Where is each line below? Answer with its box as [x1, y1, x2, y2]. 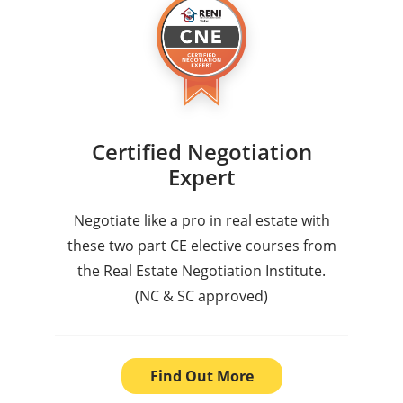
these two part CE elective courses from [67, 236, 336, 256]
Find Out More [149, 366, 254, 387]
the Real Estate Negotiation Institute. [77, 261, 326, 282]
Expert [167, 162, 236, 193]
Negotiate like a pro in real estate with [73, 210, 330, 231]
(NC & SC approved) [135, 286, 268, 307]
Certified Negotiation [91, 137, 312, 167]
